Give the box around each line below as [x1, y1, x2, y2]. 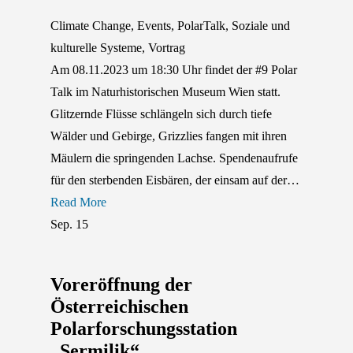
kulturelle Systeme [50, 41, 142, 55]
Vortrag [148, 41, 185, 55]
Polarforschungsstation [50, 318, 237, 340]
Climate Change [50, 19, 131, 33]
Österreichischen [50, 296, 188, 318]
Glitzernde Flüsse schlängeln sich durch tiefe [50, 107, 272, 121]
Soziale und [232, 19, 290, 33]
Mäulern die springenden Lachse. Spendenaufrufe [50, 151, 298, 165]
